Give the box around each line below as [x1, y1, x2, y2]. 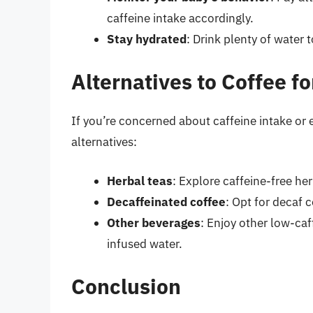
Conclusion [71, 272, 181, 300]
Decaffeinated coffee [107, 194, 226, 210]
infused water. [107, 235, 182, 252]
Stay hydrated [107, 31, 187, 47]
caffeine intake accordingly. [107, 10, 254, 26]
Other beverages [107, 214, 201, 231]
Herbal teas [107, 173, 173, 189]
